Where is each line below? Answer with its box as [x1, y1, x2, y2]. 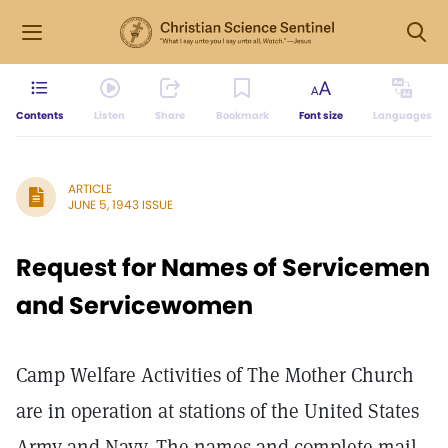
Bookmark [215, 108, 269, 123]
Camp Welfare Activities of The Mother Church [16, 362, 414, 388]
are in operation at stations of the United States [16, 398, 419, 424]
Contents [16, 108, 64, 123]
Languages [372, 108, 432, 123]
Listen [94, 108, 126, 123]
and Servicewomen [16, 289, 253, 322]
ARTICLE [68, 180, 112, 197]
